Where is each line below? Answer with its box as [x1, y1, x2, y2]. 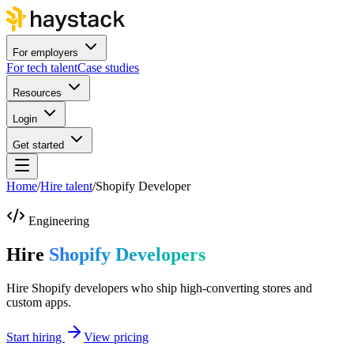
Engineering [28, 214, 89, 228]
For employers [13, 47, 78, 58]
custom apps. [6, 295, 71, 309]
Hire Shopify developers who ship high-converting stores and [6, 281, 312, 295]
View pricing [84, 330, 149, 344]
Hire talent [40, 179, 92, 193]
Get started [13, 139, 64, 151]
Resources [13, 87, 62, 99]
